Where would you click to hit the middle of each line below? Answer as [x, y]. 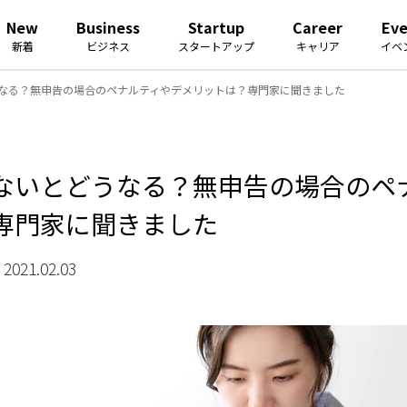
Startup [217, 27]
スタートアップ [217, 46]
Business [109, 27]
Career [318, 27]
